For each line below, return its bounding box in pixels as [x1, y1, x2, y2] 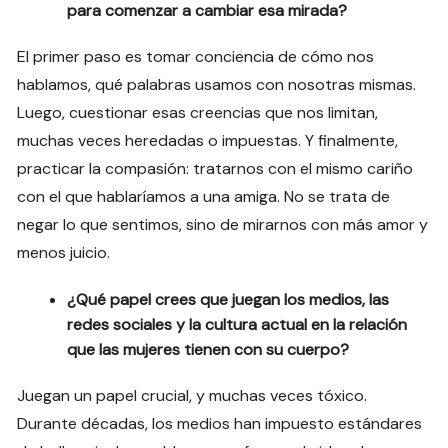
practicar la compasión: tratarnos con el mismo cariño [17, 157, 414, 179]
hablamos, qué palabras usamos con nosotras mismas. [17, 73, 417, 95]
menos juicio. [17, 241, 111, 263]
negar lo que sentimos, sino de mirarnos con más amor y [17, 213, 429, 235]
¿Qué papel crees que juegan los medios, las [67, 288, 390, 310]
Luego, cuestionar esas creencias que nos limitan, [17, 101, 379, 123]
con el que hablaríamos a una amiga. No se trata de [17, 185, 391, 207]
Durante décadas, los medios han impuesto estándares [17, 412, 423, 434]
